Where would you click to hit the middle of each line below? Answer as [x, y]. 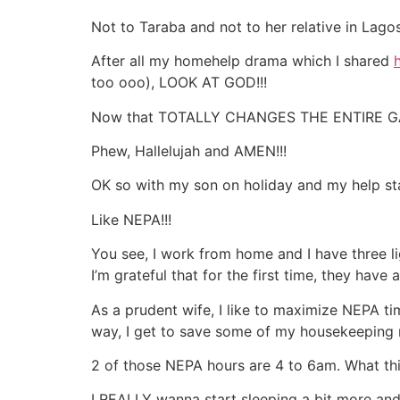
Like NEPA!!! [131, 219]
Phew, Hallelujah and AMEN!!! [189, 150]
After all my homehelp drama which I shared [242, 61]
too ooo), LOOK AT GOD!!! [179, 83]
